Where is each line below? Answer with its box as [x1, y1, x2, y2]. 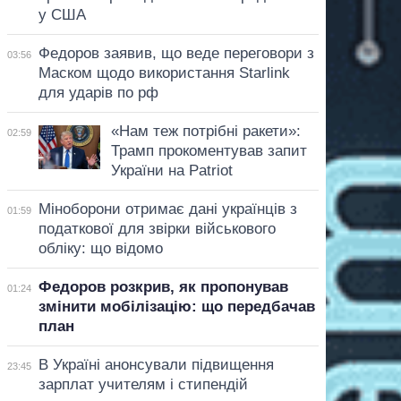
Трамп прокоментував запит [110, 141, 307, 159]
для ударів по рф [38, 83, 158, 101]
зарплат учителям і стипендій [38, 375, 248, 393]
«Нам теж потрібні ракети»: [110, 122, 301, 140]
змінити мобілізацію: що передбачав [38, 297, 315, 315]
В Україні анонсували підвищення [38, 355, 274, 373]
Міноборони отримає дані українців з [38, 200, 297, 218]
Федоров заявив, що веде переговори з [38, 44, 314, 62]
